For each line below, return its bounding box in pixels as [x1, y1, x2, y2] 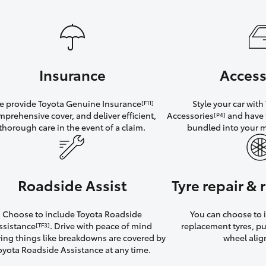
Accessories [167, 109, 214, 122]
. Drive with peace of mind [49, 220, 152, 232]
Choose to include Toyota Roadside [2, 208, 142, 220]
